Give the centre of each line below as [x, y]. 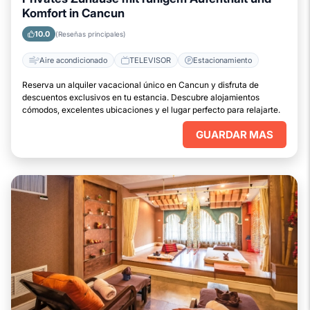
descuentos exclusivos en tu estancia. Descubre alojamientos [141, 97]
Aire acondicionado [73, 60]
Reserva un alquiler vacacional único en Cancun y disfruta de [140, 85]
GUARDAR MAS [235, 135]
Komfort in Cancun [73, 13]
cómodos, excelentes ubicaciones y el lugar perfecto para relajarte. [151, 110]
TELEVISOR [150, 60]
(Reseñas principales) [91, 34]
